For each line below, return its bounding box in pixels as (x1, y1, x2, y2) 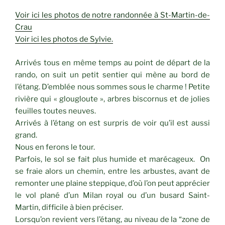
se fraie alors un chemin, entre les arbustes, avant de (15, 166, 210, 176)
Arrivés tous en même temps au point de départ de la (15, 58, 210, 67)
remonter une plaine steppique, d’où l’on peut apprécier (15, 178, 210, 188)
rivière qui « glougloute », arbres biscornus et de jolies (15, 94, 210, 103)
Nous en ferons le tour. (15, 142, 95, 152)
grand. (15, 130, 37, 140)
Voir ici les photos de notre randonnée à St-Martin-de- (15, 11, 210, 20)
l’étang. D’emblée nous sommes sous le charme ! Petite (15, 82, 210, 91)
